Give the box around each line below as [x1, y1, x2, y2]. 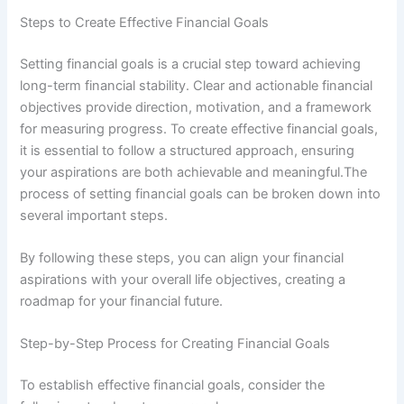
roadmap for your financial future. [20, 292, 224, 309]
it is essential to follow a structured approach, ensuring [20, 142, 355, 159]
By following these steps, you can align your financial [20, 249, 344, 266]
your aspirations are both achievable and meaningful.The [20, 163, 368, 180]
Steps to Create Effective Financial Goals [20, 14, 270, 31]
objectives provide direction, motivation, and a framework [20, 98, 372, 115]
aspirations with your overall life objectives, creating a [20, 271, 346, 288]
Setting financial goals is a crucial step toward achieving [20, 55, 362, 72]
